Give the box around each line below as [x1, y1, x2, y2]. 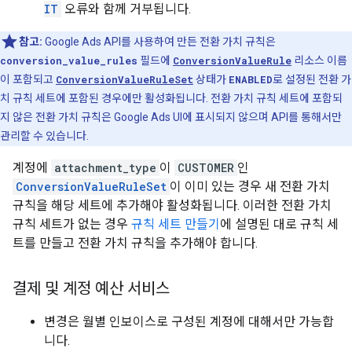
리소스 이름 [291, 54, 347, 67]
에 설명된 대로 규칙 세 [220, 217, 339, 232]
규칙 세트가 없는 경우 [13, 217, 131, 232]
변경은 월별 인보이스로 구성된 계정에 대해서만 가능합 [44, 314, 334, 329]
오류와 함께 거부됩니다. [61, 2, 191, 16]
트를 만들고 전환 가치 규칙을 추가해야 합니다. [13, 236, 258, 251]
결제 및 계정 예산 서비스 [13, 279, 170, 299]
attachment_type [54, 160, 156, 175]
